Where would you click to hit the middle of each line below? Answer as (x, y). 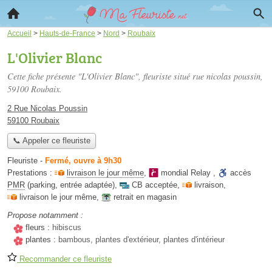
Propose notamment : (45, 216)
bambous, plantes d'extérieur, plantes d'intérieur (141, 240)
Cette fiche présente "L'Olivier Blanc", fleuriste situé (100, 76)
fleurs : (39, 228)
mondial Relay (186, 173)
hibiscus (67, 228)
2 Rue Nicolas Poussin (47, 108)
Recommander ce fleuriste (64, 259)
